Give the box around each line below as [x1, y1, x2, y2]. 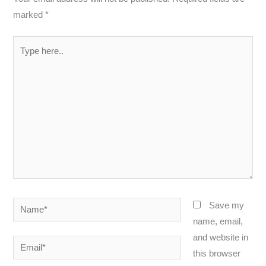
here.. [12, 55, 35, 65]
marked [13, 10, 46, 20]
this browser [193, 248, 241, 258]
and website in [193, 232, 249, 242]
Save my [209, 200, 245, 210]
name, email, [193, 216, 243, 226]
